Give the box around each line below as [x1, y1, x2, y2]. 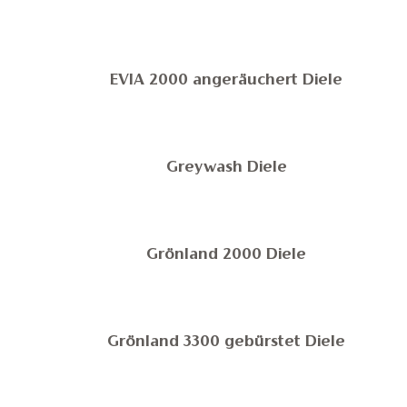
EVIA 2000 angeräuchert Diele [110, 74, 343, 88]
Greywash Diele [166, 161, 287, 175]
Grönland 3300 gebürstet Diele [107, 335, 346, 350]
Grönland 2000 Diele [146, 248, 307, 263]
